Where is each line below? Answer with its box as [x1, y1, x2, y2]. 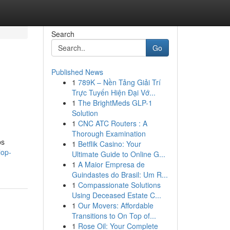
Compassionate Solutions [78, 180, 161, 190]
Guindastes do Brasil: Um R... [71, 169, 168, 180]
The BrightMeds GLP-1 [78, 98, 152, 108]
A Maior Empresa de [78, 159, 145, 169]
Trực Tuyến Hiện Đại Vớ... [71, 87, 156, 98]
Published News [51, 67, 103, 77]
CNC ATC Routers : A [78, 118, 147, 128]
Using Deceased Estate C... [71, 190, 161, 200]
